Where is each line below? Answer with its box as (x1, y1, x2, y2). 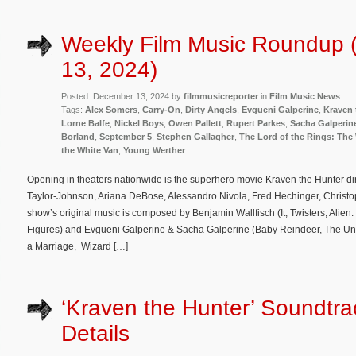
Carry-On (142, 104, 180, 114)
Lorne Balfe (61, 118, 110, 128)
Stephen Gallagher (157, 131, 234, 141)
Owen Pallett (168, 118, 222, 128)
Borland (61, 131, 95, 141)
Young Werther (123, 145, 185, 155)
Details (61, 321, 130, 346)
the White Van (61, 145, 118, 155)
